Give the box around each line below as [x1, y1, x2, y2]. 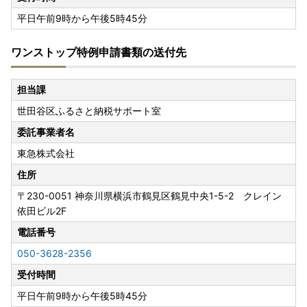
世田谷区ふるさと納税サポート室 [17, 105, 161, 117]
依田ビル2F [17, 205, 66, 217]
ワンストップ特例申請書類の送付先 [11, 45, 186, 60]
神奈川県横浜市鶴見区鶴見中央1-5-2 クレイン [75, 190, 282, 202]
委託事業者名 [17, 126, 75, 138]
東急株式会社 [17, 147, 75, 160]
